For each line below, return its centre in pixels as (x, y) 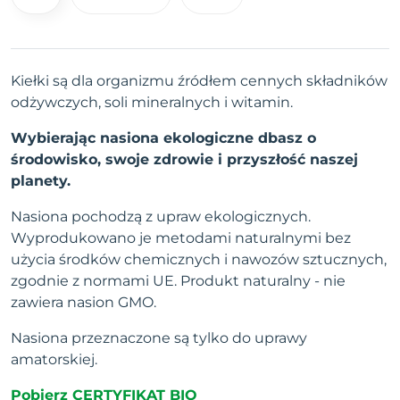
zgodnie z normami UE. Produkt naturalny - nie (178, 280)
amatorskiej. (54, 359)
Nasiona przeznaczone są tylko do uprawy (159, 337)
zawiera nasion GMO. (83, 302)
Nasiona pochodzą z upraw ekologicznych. (161, 216)
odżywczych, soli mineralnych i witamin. (154, 102)
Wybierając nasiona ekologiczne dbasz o (163, 137)
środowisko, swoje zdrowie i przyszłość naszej (184, 159)
